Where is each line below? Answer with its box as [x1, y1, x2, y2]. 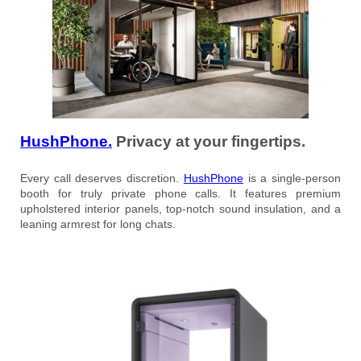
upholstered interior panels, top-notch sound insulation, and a [20, 202, 341, 216]
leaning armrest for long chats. [20, 218, 176, 231]
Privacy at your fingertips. [112, 133, 305, 151]
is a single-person [243, 172, 342, 185]
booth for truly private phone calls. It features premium [20, 187, 341, 201]
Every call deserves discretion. [20, 172, 184, 185]
